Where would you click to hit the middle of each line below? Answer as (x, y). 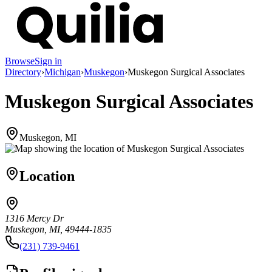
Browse (20, 61)
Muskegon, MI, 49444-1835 (58, 229)
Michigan (63, 72)
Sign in (48, 61)
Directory (23, 72)
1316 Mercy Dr (34, 219)
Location (47, 176)
